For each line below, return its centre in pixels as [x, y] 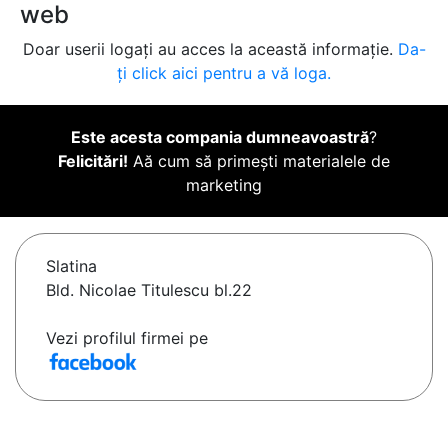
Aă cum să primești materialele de [259, 161]
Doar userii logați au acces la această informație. [210, 49]
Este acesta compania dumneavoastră [220, 137]
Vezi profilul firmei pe [127, 338]
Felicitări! [93, 161]
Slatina [71, 266]
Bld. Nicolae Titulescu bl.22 [149, 290]
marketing [224, 185]
